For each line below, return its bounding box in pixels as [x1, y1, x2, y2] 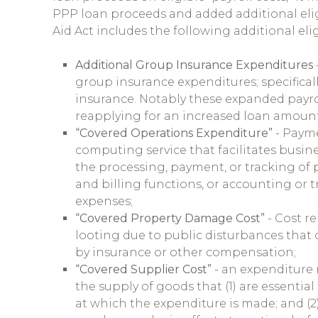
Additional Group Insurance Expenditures [75, 58, 313, 72]
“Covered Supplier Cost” [75, 263, 212, 276]
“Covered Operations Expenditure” [75, 126, 273, 140]
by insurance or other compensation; [75, 246, 296, 259]
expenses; [75, 194, 133, 208]
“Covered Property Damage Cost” [75, 212, 265, 225]
